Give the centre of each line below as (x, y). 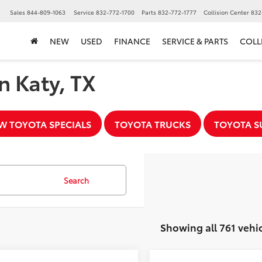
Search (76, 180)
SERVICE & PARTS (195, 41)
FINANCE (132, 41)
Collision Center (226, 12)
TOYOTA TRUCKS (152, 124)
